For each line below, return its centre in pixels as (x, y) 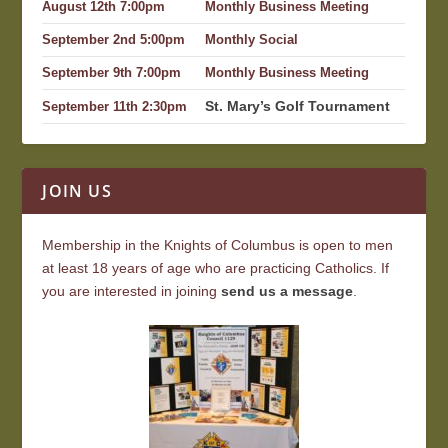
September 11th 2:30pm (115, 106)
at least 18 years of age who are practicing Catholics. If (216, 267)
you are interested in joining (132, 290)
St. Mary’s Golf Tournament (298, 105)
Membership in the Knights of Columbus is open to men (218, 244)
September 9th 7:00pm (112, 72)
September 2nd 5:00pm (114, 39)
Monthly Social (252, 39)
